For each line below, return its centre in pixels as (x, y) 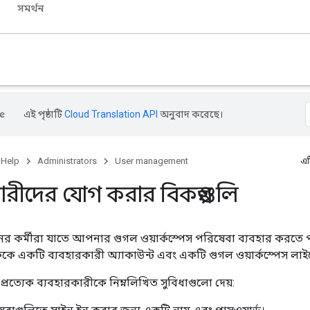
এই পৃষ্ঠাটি (44, 114)
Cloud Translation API (111, 114)
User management (152, 161)
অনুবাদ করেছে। (190, 114)
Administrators (67, 161)
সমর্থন (30, 8)
